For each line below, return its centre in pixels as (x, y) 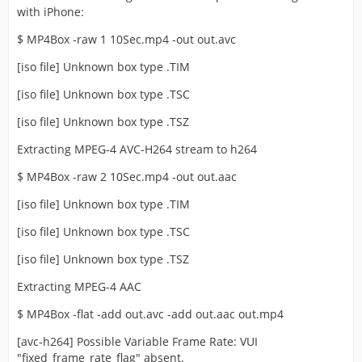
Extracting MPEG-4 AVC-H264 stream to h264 (137, 149)
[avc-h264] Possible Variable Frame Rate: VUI (137, 342)
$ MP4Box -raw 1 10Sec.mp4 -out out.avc (126, 40)
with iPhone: (51, 12)
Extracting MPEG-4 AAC (79, 287)
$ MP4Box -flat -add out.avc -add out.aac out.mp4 (150, 314)
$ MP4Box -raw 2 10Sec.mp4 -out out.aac (127, 177)
